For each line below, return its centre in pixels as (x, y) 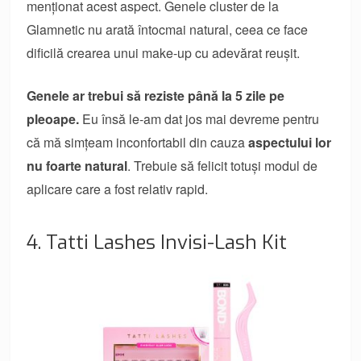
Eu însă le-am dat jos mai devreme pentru (199, 118)
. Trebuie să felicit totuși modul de (223, 165)
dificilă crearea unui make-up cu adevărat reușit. (164, 52)
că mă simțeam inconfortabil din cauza (138, 142)
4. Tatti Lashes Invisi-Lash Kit (157, 242)
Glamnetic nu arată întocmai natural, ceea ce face (168, 29)
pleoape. (53, 118)
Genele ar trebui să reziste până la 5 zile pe (156, 95)
